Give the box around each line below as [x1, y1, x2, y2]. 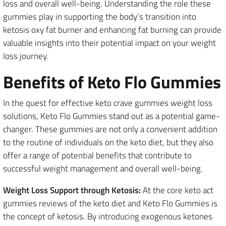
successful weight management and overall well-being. [3, 161, 203, 175]
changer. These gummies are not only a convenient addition [3, 122, 217, 136]
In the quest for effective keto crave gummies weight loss [3, 96, 212, 109]
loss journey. [3, 49, 48, 63]
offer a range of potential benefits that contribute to [3, 148, 192, 162]
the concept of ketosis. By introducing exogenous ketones [3, 209, 212, 223]
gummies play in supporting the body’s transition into [3, 10, 196, 23]
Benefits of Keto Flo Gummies [3, 68, 221, 95]
